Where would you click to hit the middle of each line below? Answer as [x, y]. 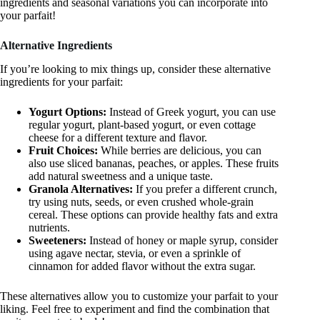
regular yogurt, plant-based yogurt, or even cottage [142, 125]
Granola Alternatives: [81, 189]
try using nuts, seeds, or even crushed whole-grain [141, 202]
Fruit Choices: [63, 151]
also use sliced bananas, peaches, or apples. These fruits [154, 164]
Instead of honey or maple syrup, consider [182, 241]
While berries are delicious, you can [180, 151]
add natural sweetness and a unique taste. [121, 176]
